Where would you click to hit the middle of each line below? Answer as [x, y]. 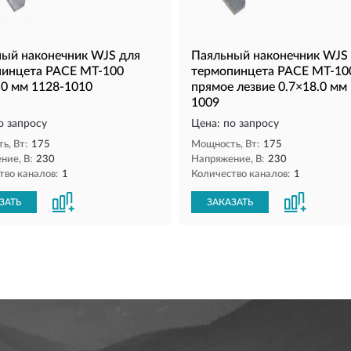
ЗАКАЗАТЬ [230, 202]
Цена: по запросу [235, 123]
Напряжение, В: [228, 159]
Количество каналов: [241, 174]
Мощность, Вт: [225, 144]
